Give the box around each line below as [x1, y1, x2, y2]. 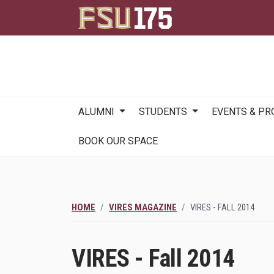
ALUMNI [78, 106, 115, 117]
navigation [72, 113, 115, 125]
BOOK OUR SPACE [78, 135, 158, 147]
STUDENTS [139, 106, 188, 117]
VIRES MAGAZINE [109, 202, 177, 213]
